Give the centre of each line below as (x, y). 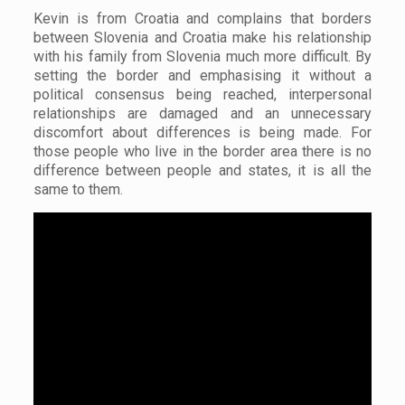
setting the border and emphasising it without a (202, 75)
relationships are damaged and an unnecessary (202, 113)
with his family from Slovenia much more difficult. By (202, 57)
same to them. (78, 189)
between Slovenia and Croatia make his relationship (202, 38)
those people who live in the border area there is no (202, 151)
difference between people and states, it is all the (202, 170)
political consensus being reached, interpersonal (202, 94)
